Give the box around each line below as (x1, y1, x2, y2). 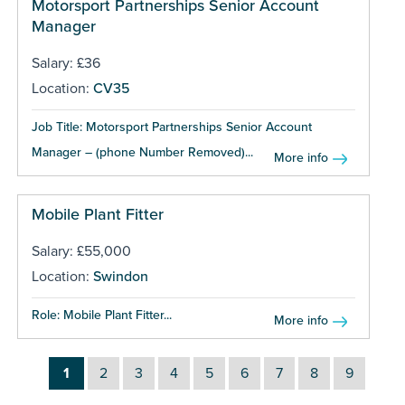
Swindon (92, 267, 148, 286)
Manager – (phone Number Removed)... (31, 144, 253, 160)
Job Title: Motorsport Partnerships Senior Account (31, 118, 312, 135)
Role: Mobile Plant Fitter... (31, 306, 172, 323)
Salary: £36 (31, 53, 100, 72)
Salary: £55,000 (31, 241, 131, 260)
